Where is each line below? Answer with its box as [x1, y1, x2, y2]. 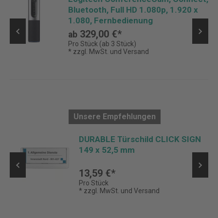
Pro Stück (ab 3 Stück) [68, 40, 136, 48]
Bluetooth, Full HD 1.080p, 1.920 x [68, 5, 198, 15]
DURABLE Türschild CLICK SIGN [79, 134, 201, 144]
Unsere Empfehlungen [73, 112, 156, 121]
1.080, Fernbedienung [68, 16, 153, 25]
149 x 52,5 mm [79, 145, 135, 155]
